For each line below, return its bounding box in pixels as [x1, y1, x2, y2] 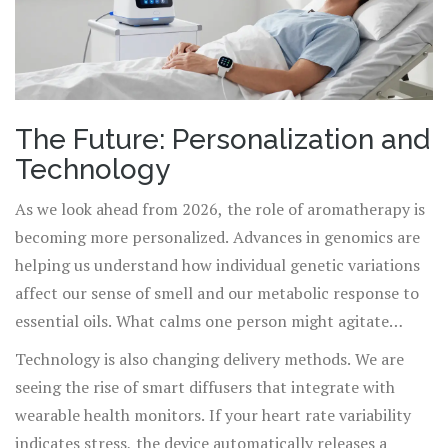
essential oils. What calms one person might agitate [15, 310, 389, 333]
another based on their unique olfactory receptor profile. [15, 338, 429, 361]
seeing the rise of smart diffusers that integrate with [15, 376, 395, 399]
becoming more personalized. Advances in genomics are [15, 226, 420, 249]
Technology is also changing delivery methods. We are [15, 348, 404, 371]
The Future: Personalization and [15, 123, 430, 157]
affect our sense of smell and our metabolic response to [15, 282, 419, 305]
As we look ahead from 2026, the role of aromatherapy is [15, 198, 425, 221]
